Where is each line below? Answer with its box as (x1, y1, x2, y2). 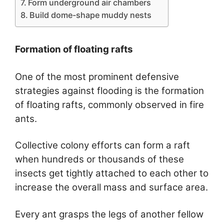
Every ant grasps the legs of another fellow (15, 208, 203, 220)
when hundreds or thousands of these (15, 153, 184, 165)
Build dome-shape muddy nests (29, 9, 152, 20)
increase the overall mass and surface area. (15, 181, 208, 193)
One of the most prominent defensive (15, 70, 179, 82)
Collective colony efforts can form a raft (15, 139, 190, 151)
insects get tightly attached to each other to (15, 167, 208, 179)
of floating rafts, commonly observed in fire (15, 98, 204, 110)
